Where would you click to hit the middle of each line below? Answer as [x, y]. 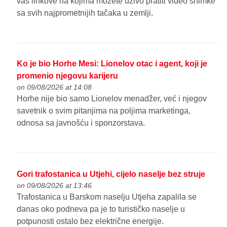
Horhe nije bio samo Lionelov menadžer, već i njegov [112, 99]
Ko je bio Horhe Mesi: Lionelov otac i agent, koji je [112, 64]
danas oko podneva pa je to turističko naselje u [101, 209]
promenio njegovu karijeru [68, 76]
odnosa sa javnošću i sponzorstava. [81, 123]
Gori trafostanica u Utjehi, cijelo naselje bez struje [111, 174]
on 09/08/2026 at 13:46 [54, 186]
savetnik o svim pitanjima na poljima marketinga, [104, 111]
